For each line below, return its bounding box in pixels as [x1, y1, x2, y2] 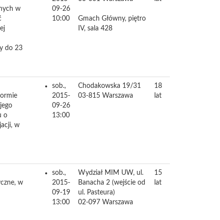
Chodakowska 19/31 [78, 82, 141, 89]
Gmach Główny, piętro [78, 15, 146, 22]
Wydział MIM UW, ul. [78, 169, 143, 176]
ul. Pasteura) [78, 189, 115, 196]
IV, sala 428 [78, 25, 112, 32]
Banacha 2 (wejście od [78, 179, 145, 186]
